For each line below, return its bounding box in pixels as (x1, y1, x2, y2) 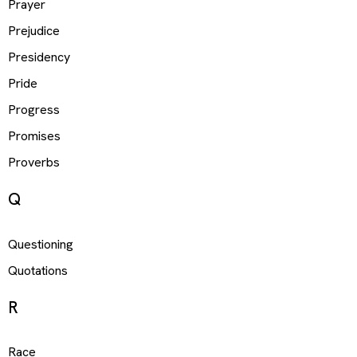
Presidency (8, 49, 70, 66)
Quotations (8, 261, 68, 279)
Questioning (8, 235, 73, 253)
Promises (8, 127, 61, 145)
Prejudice (8, 22, 60, 40)
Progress (8, 101, 60, 119)
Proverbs (8, 154, 60, 171)
